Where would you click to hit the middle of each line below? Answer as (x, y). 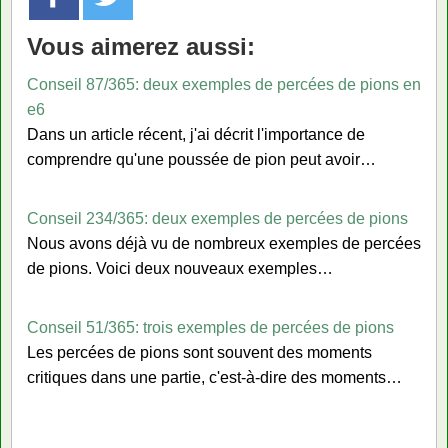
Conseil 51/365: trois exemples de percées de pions (210, 327)
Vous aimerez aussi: (141, 46)
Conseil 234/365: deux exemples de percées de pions (217, 218)
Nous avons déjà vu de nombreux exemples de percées (224, 243)
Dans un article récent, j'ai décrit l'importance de (196, 134)
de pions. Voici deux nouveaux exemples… (180, 268)
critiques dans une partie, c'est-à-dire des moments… (214, 377)
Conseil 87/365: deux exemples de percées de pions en (224, 84)
